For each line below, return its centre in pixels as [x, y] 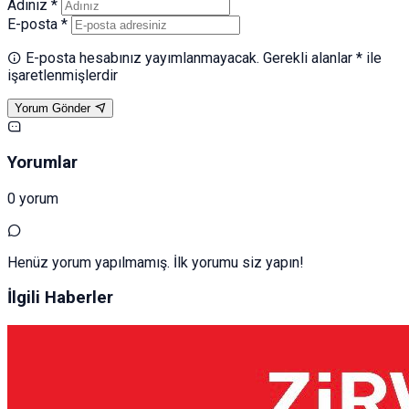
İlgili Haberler [60, 298]
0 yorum [33, 198]
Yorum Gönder [52, 109]
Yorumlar [42, 162]
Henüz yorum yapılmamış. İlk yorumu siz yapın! [156, 262]
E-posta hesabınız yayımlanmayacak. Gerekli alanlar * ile [202, 58]
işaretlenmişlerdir [63, 76]
